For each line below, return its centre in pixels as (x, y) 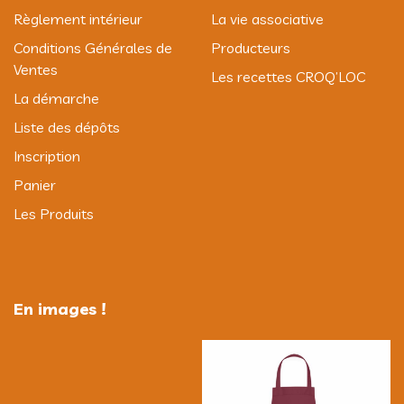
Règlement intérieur (78, 19)
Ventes (36, 70)
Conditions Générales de (93, 48)
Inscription (47, 156)
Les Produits (54, 214)
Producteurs (251, 48)
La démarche (56, 99)
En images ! (60, 309)
